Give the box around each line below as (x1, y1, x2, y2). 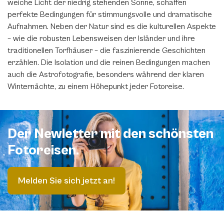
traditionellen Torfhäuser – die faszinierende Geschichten (7, 46, 205, 55)
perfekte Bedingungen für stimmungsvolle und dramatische (7, 10, 212, 19)
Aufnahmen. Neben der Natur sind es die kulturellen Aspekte (7, 22, 216, 31)
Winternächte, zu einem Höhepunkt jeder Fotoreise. (7, 82, 184, 91)
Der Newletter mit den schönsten (7, 126, 213, 142)
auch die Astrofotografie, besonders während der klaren (7, 70, 204, 79)
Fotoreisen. (7, 142, 79, 158)
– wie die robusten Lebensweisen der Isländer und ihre (7, 34, 195, 43)
